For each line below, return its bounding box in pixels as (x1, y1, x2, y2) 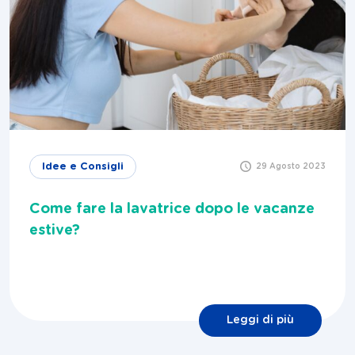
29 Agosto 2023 (256, 162, 326, 171)
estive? (29, 223, 80, 239)
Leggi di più (227, 315, 294, 326)
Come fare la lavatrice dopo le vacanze (29, 202, 315, 217)
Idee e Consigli (42, 162, 124, 173)
